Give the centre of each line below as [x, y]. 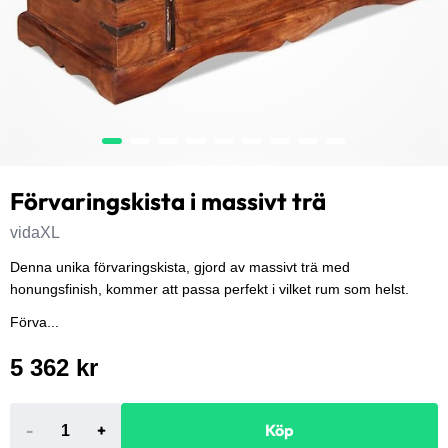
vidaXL [35, 232]
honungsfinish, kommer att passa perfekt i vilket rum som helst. [209, 289]
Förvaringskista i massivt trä [168, 201]
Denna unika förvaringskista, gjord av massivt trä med [180, 267]
